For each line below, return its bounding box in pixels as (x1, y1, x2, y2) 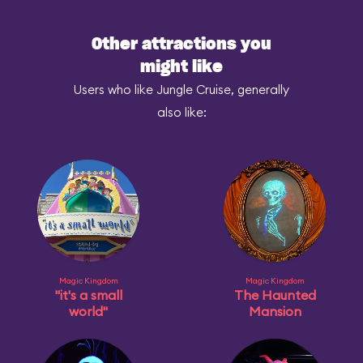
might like (140, 59, 223, 75)
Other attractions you (92, 36, 271, 53)
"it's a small (54, 287, 122, 303)
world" (69, 303, 108, 319)
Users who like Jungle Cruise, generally (74, 82, 289, 97)
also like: (156, 105, 207, 120)
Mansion (248, 303, 301, 319)
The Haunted (233, 287, 316, 303)
